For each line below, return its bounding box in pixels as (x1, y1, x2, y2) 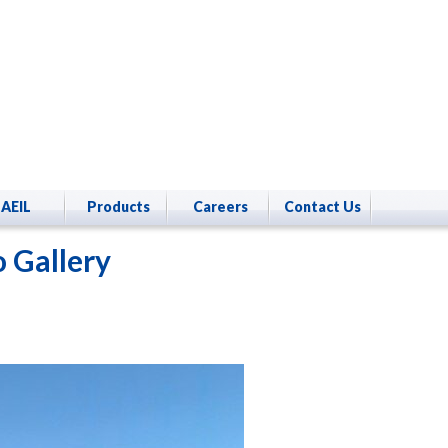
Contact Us (283, 198, 361, 215)
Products (86, 198, 150, 215)
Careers (192, 198, 248, 215)
